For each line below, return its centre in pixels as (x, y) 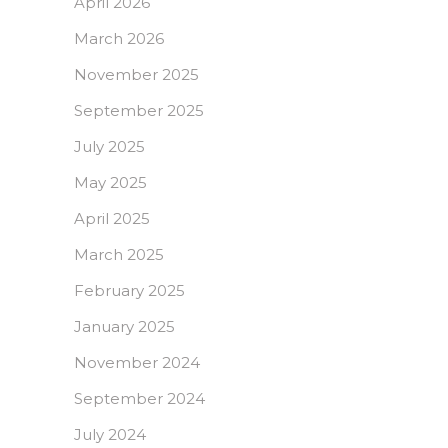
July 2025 (109, 147)
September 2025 (139, 111)
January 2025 (124, 327)
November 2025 (136, 75)
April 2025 (112, 219)
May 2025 (110, 183)
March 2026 (119, 39)
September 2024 (139, 399)
